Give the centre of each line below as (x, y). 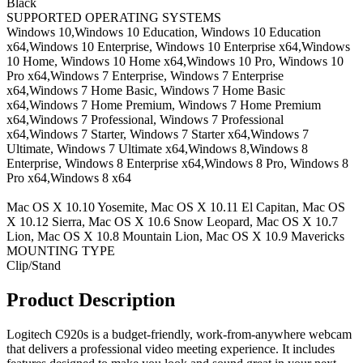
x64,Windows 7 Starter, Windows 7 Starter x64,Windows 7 (158, 134)
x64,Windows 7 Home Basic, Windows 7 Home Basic (146, 90)
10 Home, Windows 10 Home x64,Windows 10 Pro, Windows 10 (175, 61)
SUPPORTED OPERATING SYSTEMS (114, 17)
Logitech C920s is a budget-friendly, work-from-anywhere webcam (179, 334)
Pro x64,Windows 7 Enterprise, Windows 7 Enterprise (145, 76)
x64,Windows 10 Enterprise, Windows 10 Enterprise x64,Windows (178, 47)
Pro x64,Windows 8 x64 (69, 178)
